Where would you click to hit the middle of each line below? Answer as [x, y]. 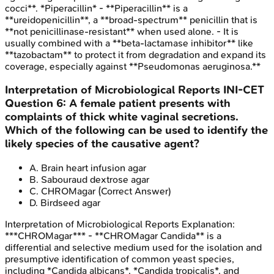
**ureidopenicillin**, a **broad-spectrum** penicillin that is [131, 20]
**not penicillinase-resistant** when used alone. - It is [122, 31]
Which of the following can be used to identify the [136, 131]
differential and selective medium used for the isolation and [133, 248]
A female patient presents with [150, 104]
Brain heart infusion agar [94, 168]
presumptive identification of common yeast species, [120, 259]
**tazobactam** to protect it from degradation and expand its [135, 54]
